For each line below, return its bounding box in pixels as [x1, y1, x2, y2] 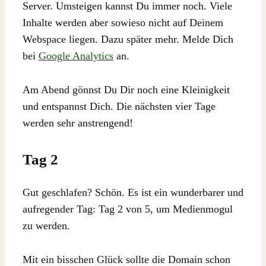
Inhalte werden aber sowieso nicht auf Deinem [23, 16, 223, 28]
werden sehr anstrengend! [23, 116, 133, 129]
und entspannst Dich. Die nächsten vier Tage [23, 100, 216, 112]
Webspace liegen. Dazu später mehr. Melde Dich [23, 33, 233, 45]
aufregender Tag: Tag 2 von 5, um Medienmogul [23, 203, 233, 216]
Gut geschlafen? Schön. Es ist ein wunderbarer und [23, 186, 243, 199]
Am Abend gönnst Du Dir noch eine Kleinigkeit [23, 83, 230, 96]
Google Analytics [39, 49, 113, 62]
